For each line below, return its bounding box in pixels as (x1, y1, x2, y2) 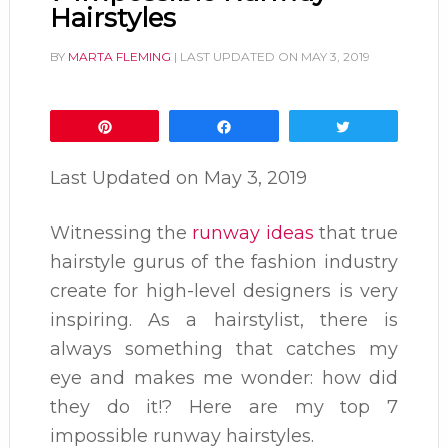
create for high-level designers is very (49, 280, 399, 302)
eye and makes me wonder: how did (49, 367, 399, 389)
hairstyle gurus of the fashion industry (49, 251, 399, 273)
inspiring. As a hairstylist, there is (49, 309, 399, 331)
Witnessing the (49, 222, 193, 244)
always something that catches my (49, 338, 399, 360)
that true (313, 222, 399, 244)
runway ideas (192, 222, 314, 244)
